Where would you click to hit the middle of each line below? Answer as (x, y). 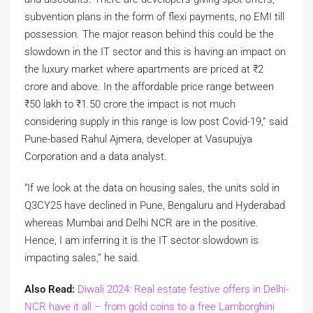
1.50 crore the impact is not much (158, 104)
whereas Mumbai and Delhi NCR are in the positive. (141, 223)
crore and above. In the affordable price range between (149, 86)
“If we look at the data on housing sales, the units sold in (152, 188)
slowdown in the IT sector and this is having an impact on (155, 51)
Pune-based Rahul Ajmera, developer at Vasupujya (138, 139)
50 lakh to (53, 104)
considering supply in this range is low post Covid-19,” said (156, 121)
